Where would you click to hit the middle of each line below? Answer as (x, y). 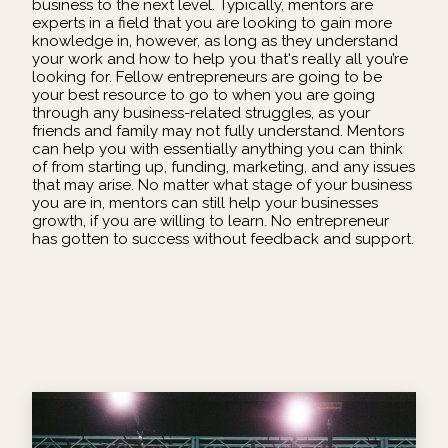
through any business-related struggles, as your (201, 113)
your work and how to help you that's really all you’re (220, 59)
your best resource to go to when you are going (203, 95)
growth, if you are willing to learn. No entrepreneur (210, 221)
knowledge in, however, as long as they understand (215, 41)
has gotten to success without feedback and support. (223, 239)
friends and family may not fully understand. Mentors (218, 131)
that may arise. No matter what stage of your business (222, 185)
